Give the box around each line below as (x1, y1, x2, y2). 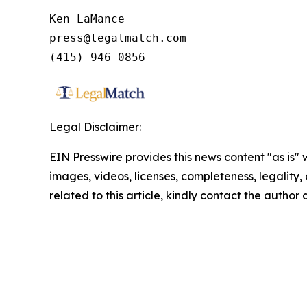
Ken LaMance (49, 12, 125, 25)
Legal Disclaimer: (49, 119, 141, 134)
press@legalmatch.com (49, 31, 186, 45)
